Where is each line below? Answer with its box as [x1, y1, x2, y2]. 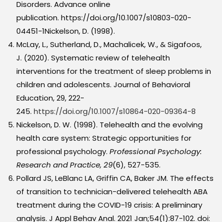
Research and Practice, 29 [16, 160, 113, 170]
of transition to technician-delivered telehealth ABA [16, 186, 208, 197]
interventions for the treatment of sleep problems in [16, 66, 212, 77]
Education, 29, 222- [16, 93, 85, 104]
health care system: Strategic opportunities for [16, 133, 192, 144]
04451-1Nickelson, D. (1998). [16, 26, 115, 37]
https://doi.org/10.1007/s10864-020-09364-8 [34, 106, 196, 117]
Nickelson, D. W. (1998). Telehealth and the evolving [16, 119, 203, 130]
